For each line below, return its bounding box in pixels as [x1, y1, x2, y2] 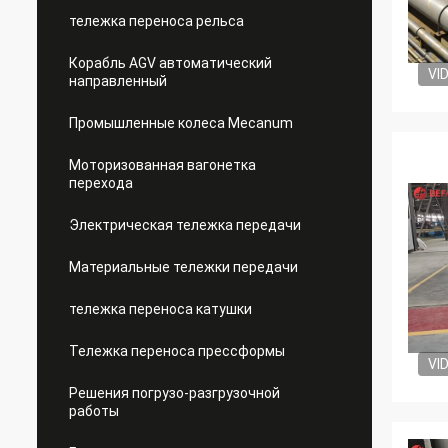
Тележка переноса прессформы [69, 343, 285, 359]
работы [69, 403, 119, 419]
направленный [69, 73, 167, 89]
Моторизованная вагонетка [69, 157, 256, 173]
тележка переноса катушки [69, 301, 252, 317]
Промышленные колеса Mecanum [69, 115, 293, 131]
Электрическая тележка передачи [69, 217, 301, 233]
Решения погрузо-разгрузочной [69, 385, 280, 401]
